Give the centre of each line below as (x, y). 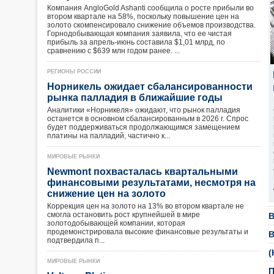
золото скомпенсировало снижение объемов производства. (151, 25)
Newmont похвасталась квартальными (143, 172)
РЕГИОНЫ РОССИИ (74, 72)
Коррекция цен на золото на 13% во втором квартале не (146, 206)
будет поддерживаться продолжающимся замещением (143, 127)
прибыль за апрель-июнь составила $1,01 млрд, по (136, 42)
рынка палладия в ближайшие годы (135, 98)
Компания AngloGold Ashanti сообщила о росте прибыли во (150, 8)
